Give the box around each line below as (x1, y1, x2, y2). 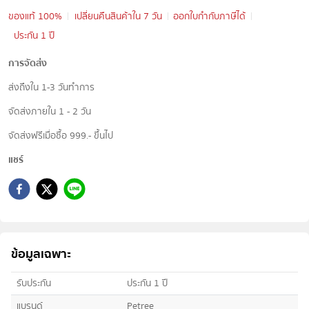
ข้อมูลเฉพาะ (11, 243, 71, 264)
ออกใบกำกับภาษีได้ (173, 8, 246, 24)
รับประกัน (17, 275, 51, 291)
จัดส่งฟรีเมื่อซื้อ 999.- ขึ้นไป (8, 128, 113, 143)
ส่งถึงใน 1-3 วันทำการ (8, 79, 94, 95)
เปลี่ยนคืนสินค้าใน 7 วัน (74, 8, 162, 24)
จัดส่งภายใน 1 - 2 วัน (8, 103, 91, 119)
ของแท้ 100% (8, 8, 62, 24)
